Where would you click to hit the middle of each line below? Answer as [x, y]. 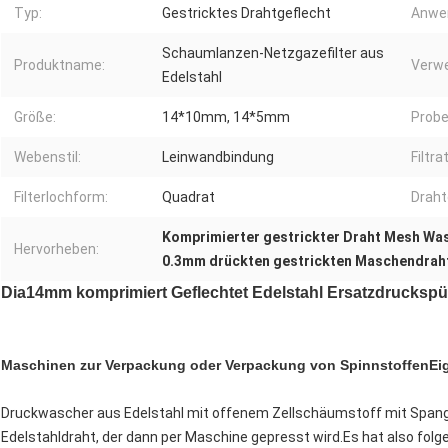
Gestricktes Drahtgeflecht [246, 13]
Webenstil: [47, 157]
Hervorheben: [56, 249]
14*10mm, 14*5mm [226, 117]
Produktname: [59, 65]
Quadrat [188, 197]
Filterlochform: [61, 197]
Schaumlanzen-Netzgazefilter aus [273, 53]
